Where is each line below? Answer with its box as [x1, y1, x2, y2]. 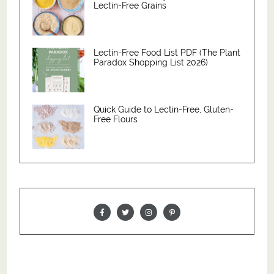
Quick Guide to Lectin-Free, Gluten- [94, 105, 234, 115]
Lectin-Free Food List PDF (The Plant [94, 48, 241, 58]
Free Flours [94, 114, 138, 125]
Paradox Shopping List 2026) [94, 57, 209, 68]
